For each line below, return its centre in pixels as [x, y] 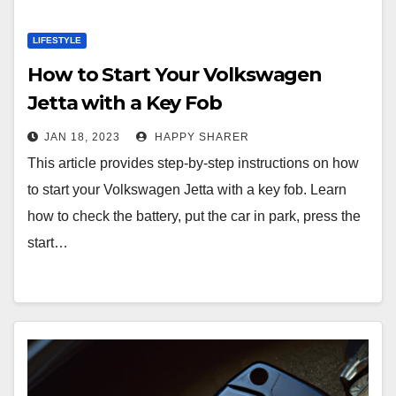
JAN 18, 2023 [82, 137]
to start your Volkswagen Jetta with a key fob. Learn [187, 190]
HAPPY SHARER [200, 137]
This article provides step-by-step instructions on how [193, 163]
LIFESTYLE [57, 40]
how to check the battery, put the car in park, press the [194, 216]
